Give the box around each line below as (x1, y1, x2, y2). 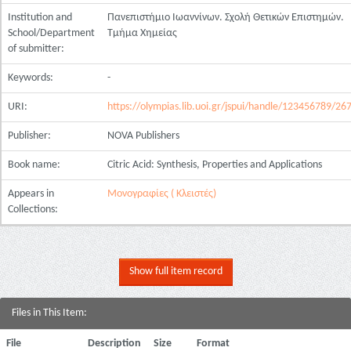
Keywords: (8, 72, 56, 84)
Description (88, 338, 141, 349)
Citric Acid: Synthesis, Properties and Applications (107, 159, 322, 171)
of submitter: (8, 43, 67, 55)
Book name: (8, 159, 63, 171)
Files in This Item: (12, 307, 87, 319)
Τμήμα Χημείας (107, 27, 177, 39)
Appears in (8, 188, 54, 200)
